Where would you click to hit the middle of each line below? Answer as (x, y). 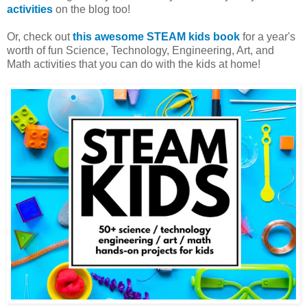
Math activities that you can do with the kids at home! (134, 64)
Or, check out (40, 36)
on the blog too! (91, 9)
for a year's (268, 36)
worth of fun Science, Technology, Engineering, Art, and (140, 50)
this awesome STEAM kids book (156, 36)
